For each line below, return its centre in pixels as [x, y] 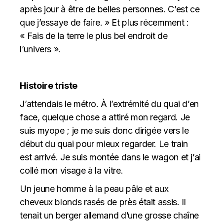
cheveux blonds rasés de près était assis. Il [103, 202]
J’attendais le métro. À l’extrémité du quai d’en [110, 104]
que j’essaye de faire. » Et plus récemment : [104, 22]
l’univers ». [40, 49]
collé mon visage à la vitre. [72, 170]
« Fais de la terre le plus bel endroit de [94, 36]
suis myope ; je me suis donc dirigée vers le [104, 130]
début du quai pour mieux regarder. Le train [104, 144]
